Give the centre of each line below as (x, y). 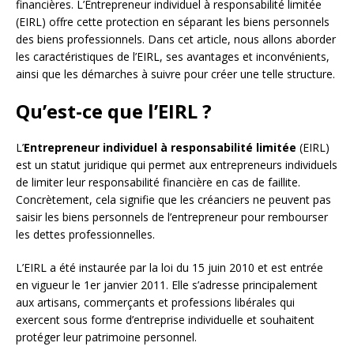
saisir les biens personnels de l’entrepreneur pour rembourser (172, 217)
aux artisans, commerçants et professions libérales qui (155, 303)
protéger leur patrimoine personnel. (106, 337)
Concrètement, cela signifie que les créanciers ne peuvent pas (173, 200)
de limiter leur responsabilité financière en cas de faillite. (158, 183)
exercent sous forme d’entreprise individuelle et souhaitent (165, 320)
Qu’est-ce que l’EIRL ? (114, 111)
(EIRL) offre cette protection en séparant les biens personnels (173, 22)
